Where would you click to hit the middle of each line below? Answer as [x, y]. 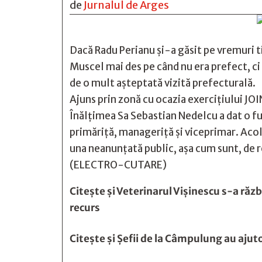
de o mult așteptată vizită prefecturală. [163, 83]
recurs [85, 208]
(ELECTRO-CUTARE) [118, 165]
